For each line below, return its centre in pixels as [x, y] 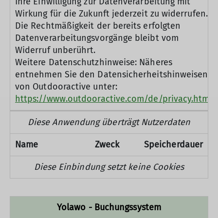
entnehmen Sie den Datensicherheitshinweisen [112, 74]
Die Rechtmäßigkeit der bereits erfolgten [98, 26]
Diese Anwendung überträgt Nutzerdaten [109, 122]
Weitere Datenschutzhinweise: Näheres [94, 62]
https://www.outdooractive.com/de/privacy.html [114, 99]
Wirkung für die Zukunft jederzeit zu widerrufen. [111, 14]
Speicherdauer [173, 145]
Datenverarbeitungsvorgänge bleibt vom [97, 38]
